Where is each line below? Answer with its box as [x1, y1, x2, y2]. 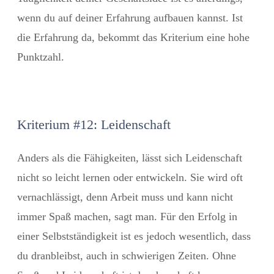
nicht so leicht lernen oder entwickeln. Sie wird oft [17, 171, 243, 183]
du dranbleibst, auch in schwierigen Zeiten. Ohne [17, 249, 236, 262]
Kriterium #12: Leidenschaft [17, 116, 171, 132]
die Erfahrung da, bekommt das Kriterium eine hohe [17, 31, 250, 43]
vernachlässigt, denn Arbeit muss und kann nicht [17, 190, 233, 203]
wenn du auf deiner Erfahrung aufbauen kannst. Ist [17, 11, 243, 24]
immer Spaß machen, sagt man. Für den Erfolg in [17, 210, 237, 223]
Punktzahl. [17, 50, 64, 63]
